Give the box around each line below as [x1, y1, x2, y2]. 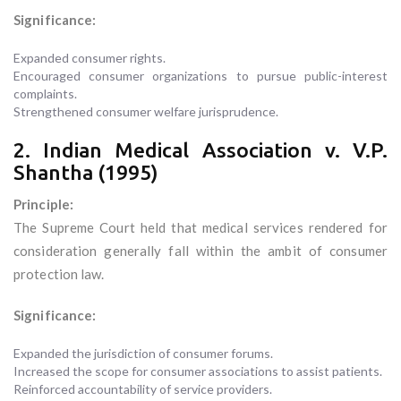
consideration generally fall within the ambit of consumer [13, 243, 388, 260]
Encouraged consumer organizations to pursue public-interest [13, 68, 388, 84]
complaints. [13, 86, 77, 102]
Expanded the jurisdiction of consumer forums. [13, 346, 273, 362]
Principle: [13, 196, 73, 213]
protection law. [13, 266, 105, 283]
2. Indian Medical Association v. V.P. [13, 139, 388, 162]
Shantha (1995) [13, 161, 158, 184]
